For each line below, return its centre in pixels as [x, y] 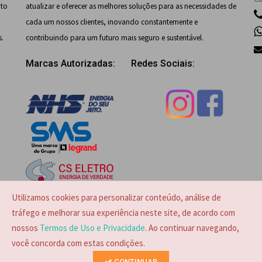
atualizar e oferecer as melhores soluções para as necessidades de [131, 6]
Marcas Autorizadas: [70, 63]
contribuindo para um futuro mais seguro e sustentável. [115, 38]
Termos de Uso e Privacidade [93, 228]
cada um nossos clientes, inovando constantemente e [112, 22]
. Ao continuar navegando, [192, 228]
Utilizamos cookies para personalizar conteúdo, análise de [117, 197]
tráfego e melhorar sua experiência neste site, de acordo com [124, 213]
